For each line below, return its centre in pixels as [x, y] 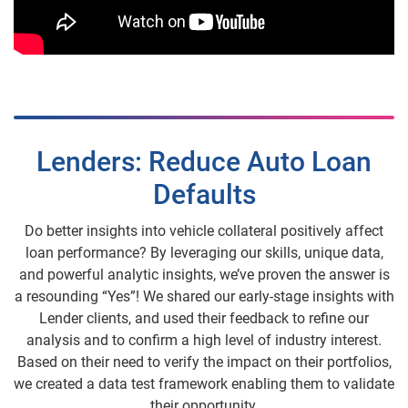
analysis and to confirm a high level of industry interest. [204, 341]
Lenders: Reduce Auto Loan [204, 162]
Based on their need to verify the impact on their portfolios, [204, 362]
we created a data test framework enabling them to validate [204, 384]
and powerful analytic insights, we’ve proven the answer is [204, 275]
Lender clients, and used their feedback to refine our [204, 319]
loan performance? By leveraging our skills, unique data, [204, 253]
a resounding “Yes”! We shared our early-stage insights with [204, 297]
